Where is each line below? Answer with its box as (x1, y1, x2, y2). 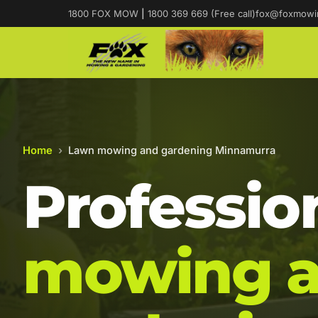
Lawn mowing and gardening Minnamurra (68, 144, 275, 157)
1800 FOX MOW (68, 8, 141, 19)
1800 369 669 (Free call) (145, 8, 256, 19)
